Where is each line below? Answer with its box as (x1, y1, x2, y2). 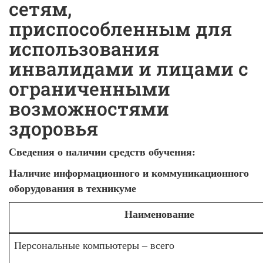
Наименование (124, 208, 194, 220)
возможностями (9, 96, 169, 121)
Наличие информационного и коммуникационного (9, 167, 249, 179)
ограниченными (9, 76, 170, 101)
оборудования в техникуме (9, 183, 136, 194)
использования (9, 36, 159, 61)
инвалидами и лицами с (9, 56, 248, 81)
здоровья (9, 116, 98, 141)
